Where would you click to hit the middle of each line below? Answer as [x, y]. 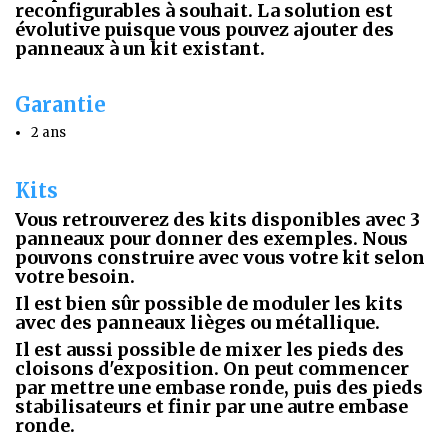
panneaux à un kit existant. [140, 48]
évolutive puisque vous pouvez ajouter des [204, 29]
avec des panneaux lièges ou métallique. [197, 322]
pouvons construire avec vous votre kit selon [220, 257]
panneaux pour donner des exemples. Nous [211, 238]
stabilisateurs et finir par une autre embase [211, 406]
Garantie [60, 104]
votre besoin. [75, 276]
